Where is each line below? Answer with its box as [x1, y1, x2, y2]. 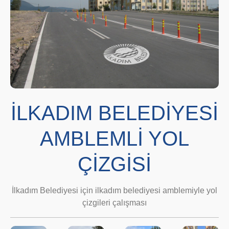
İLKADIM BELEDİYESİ [11, 102, 218, 124]
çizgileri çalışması [82, 198, 147, 207]
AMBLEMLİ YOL [40, 127, 189, 150]
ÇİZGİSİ [78, 153, 151, 175]
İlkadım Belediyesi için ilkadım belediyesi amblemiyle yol [12, 186, 217, 195]
